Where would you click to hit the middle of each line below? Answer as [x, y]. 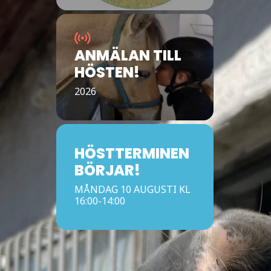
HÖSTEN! [107, 72]
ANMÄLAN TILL [128, 55]
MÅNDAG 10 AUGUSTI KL [133, 189]
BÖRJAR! [108, 170]
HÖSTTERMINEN [132, 153]
